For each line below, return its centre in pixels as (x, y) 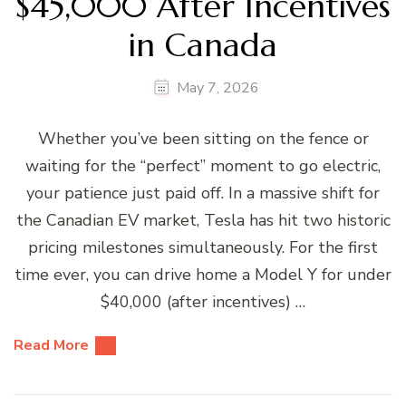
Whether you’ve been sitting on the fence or (203, 138)
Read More (51, 345)
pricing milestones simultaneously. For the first (203, 247)
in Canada (203, 44)
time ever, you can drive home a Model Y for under (203, 274)
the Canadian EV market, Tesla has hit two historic (203, 220)
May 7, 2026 (218, 87)
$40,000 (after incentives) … (203, 301)
